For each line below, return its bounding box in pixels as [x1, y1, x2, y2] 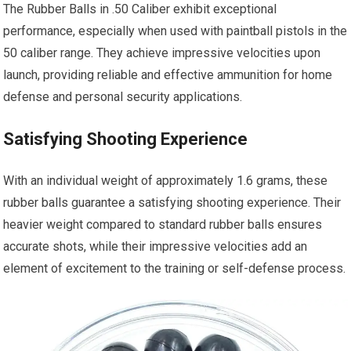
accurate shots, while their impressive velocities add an [3, 239, 308, 254]
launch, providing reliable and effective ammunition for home [3, 67, 333, 82]
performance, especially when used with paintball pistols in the [3, 24, 348, 38]
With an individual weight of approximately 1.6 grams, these [3, 173, 328, 188]
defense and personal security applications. [3, 89, 243, 104]
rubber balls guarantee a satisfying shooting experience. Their [3, 195, 342, 210]
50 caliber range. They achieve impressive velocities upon [3, 45, 321, 60]
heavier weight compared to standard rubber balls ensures [3, 217, 323, 232]
